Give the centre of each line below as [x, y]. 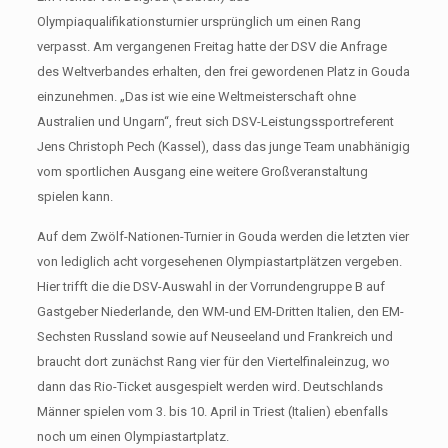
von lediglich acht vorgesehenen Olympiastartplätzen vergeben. [219, 261]
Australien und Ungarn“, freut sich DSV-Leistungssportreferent [215, 121]
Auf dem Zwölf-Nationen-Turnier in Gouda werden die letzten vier [222, 236]
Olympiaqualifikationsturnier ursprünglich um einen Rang [198, 21]
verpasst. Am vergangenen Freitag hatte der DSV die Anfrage [211, 46]
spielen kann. [74, 196]
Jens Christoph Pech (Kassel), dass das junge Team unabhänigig [223, 146]
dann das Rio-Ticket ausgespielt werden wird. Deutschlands [209, 386]
